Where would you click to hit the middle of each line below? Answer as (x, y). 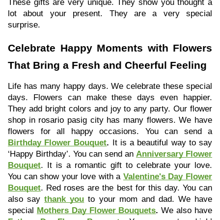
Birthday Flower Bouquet (57, 143)
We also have (185, 210)
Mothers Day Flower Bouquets (96, 210)
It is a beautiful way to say (161, 143)
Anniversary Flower (174, 154)
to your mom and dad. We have (148, 199)
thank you (64, 199)
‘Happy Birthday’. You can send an (72, 154)
